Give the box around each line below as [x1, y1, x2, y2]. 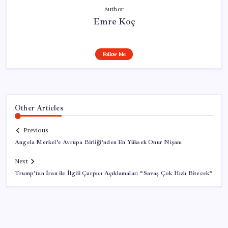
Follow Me [102, 50, 126, 58]
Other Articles [15, 103, 63, 112]
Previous [23, 127, 48, 134]
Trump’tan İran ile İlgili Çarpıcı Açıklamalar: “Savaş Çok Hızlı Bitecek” [15, 169, 213, 178]
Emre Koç [93, 15, 135, 27]
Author [104, 5, 124, 13]
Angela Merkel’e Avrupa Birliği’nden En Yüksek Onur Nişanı [15, 138, 182, 147]
